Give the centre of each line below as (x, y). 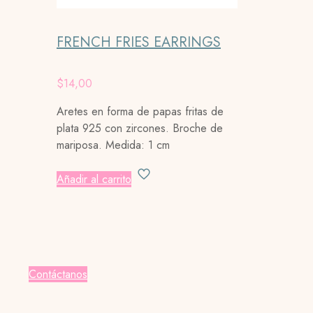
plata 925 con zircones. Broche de (140, 129)
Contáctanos (58, 275)
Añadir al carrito (94, 180)
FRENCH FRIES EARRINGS (139, 42)
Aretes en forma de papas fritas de (140, 112)
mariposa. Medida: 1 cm (113, 145)
